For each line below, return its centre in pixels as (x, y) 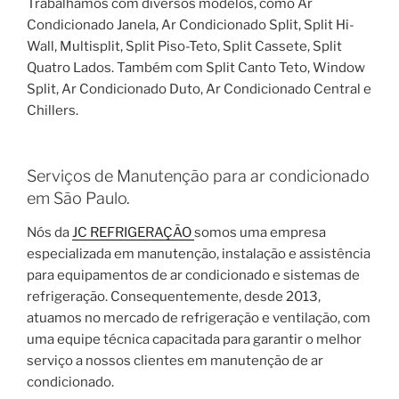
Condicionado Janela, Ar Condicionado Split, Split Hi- (191, 24)
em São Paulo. (78, 199)
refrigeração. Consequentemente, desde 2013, (174, 296)
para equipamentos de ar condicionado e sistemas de (193, 275)
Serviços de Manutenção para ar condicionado (198, 176)
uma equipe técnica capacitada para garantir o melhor (194, 339)
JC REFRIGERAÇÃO (133, 232)
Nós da (49, 232)
